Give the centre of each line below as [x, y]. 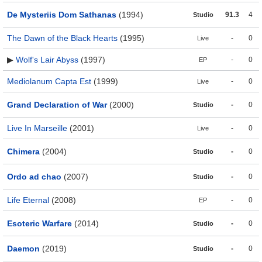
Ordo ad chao [34, 177]
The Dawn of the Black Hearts [62, 38]
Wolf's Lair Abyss [47, 60]
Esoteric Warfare [39, 224]
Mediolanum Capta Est [49, 82]
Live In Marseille [37, 128]
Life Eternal [28, 200]
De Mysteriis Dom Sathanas [62, 15]
